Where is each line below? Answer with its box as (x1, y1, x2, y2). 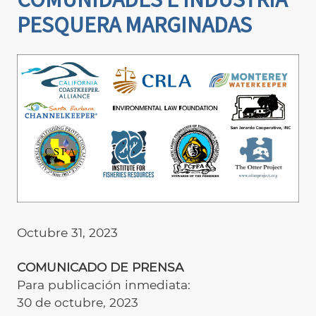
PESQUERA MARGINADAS (17, 11, 252, 39)
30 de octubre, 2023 (17, 294, 152, 310)
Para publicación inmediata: (17, 276, 190, 292)
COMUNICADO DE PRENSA (17, 259, 183, 274)
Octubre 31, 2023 (17, 224, 118, 240)
